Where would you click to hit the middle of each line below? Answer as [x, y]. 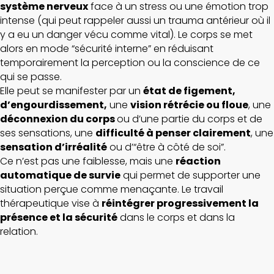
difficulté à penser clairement [173, 133]
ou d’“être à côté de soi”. [166, 147]
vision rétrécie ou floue [189, 105]
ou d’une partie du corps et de [190, 119]
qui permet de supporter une [191, 175]
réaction [198, 161]
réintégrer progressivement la [180, 203]
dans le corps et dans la [176, 217]
